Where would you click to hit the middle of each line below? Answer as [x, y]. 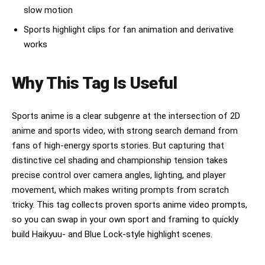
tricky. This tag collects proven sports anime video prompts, [130, 205]
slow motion [48, 10]
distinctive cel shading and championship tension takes [120, 161]
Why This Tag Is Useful [95, 83]
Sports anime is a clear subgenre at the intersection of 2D [126, 116]
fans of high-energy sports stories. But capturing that [118, 146]
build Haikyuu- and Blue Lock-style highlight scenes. [112, 235]
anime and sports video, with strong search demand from [125, 131]
